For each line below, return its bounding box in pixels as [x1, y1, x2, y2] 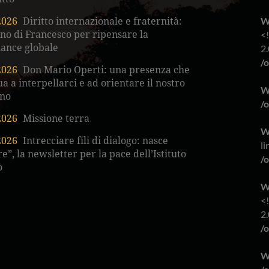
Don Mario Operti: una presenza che [20, 64, 190, 76]
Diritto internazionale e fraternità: [20, 16, 182, 28]
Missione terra [20, 113, 89, 125]
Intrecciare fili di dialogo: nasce [20, 135, 168, 147]
